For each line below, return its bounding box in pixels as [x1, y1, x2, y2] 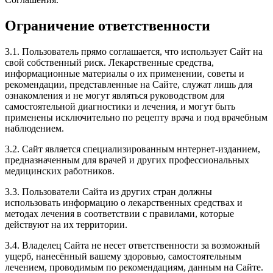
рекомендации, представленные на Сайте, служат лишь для [5, 79, 252, 90]
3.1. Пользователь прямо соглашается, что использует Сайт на [5, 46, 263, 57]
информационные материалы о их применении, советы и [5, 68, 244, 79]
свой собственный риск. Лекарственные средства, [5, 57, 214, 68]
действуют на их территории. [5, 219, 127, 230]
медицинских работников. [5, 165, 115, 176]
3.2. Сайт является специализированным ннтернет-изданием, [5, 143, 260, 154]
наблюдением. [5, 122, 64, 133]
